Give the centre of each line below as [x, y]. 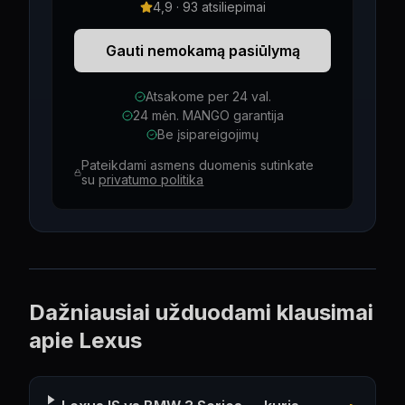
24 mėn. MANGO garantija [208, 115]
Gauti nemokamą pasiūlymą [202, 51]
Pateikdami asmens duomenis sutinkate [198, 165]
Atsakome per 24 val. [208, 96]
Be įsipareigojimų [208, 134]
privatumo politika [151, 179]
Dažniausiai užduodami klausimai [201, 312]
